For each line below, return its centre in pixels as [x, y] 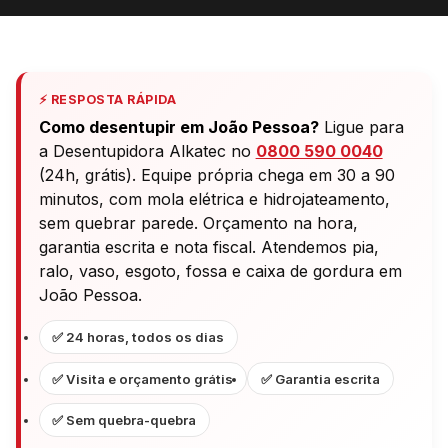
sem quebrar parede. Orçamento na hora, [198, 223]
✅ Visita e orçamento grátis [143, 378]
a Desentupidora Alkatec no [147, 151]
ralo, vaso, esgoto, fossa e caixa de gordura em [220, 271]
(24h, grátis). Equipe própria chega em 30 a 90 [216, 175]
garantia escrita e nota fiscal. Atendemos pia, [208, 247]
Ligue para [361, 127]
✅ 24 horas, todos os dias [138, 336]
